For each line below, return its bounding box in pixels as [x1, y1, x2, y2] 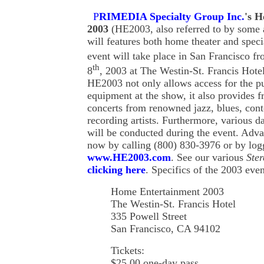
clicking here [87, 164, 146, 176]
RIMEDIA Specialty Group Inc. [99, 11, 245, 23]
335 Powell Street [111, 210, 187, 223]
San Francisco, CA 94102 [111, 223, 220, 235]
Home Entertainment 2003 [111, 186, 224, 198]
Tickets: [111, 245, 144, 257]
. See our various [171, 151, 246, 164]
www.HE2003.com [87, 151, 171, 164]
